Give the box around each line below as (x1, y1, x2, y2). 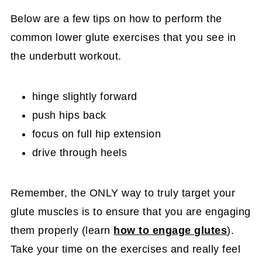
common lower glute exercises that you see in (10, 32, 236, 43)
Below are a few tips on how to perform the (10, 13, 222, 25)
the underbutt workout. (10, 50, 122, 62)
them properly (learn (10, 225, 114, 236)
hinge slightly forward (32, 91, 137, 102)
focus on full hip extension (32, 128, 161, 140)
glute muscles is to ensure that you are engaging (10, 206, 251, 218)
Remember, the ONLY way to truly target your (10, 187, 236, 199)
